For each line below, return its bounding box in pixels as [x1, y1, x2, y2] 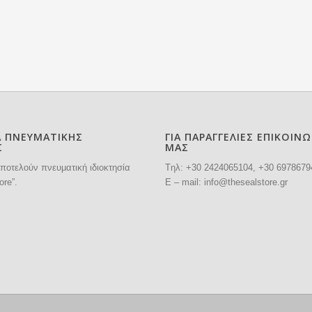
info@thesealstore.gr [204, 177, 288, 188]
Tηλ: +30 [165, 162, 205, 173]
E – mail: [165, 177, 205, 188]
